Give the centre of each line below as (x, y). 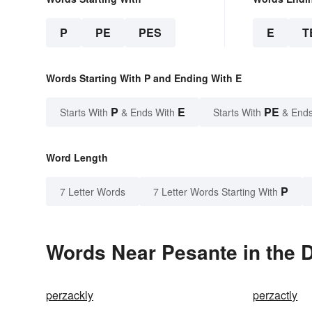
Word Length (77, 158)
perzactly (275, 295)
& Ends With (148, 112)
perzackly (70, 295)
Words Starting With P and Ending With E (144, 78)
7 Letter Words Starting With (216, 192)
